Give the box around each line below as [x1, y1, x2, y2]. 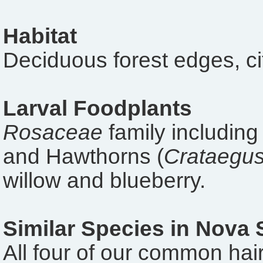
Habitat [3, 24, 77, 49]
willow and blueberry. [3, 168, 205, 193]
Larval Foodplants [3, 96, 192, 121]
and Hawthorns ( [3, 144, 164, 169]
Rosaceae [3, 120, 103, 145]
